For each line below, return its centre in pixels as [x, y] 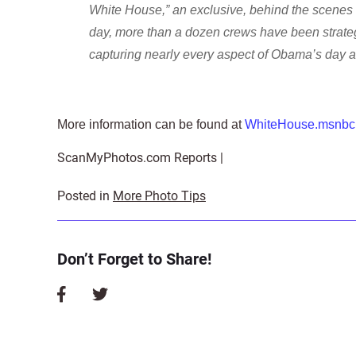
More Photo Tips [159, 196]
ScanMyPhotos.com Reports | [140, 158]
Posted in [85, 196]
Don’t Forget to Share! [134, 259]
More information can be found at [151, 124]
